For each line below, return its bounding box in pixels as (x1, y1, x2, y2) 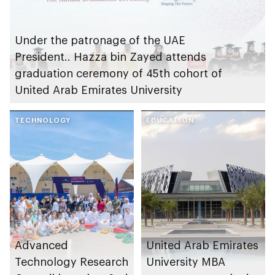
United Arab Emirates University (15, 83, 182, 97)
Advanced (15, 238, 68, 252)
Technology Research (15, 255, 128, 269)
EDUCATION (146, 116, 194, 125)
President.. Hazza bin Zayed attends (15, 50, 206, 64)
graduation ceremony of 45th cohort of (15, 66, 222, 80)
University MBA (146, 255, 225, 269)
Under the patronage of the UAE (15, 33, 185, 47)
